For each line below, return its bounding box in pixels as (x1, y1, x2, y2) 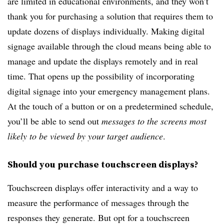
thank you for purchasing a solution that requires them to (7, 10, 213, 22)
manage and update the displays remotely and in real (7, 55, 198, 67)
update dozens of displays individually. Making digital (7, 25, 204, 37)
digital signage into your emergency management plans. (7, 85, 210, 97)
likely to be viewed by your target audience (7, 130, 163, 142)
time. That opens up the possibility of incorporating (7, 70, 194, 82)
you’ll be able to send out (7, 115, 101, 127)
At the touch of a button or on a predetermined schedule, (7, 100, 213, 112)
